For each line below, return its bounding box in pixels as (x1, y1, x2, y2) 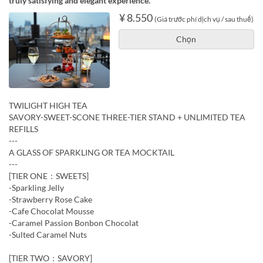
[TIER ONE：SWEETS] (9, 170, 89, 181)
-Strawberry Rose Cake (9, 194, 92, 204)
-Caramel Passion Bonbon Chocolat (9, 217, 139, 228)
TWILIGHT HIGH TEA (9, 100, 87, 110)
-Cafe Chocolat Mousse (9, 205, 94, 216)
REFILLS (9, 123, 38, 134)
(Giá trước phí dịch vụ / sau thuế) (154, 14, 254, 23)
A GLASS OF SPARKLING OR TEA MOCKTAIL (9, 147, 174, 157)
